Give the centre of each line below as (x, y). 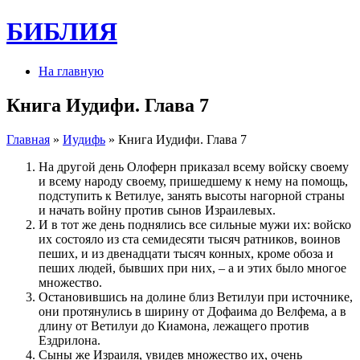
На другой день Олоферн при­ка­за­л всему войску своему (194, 166)
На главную (71, 71)
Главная (28, 139)
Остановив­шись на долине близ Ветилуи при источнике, (196, 297)
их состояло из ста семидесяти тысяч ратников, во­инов (190, 239)
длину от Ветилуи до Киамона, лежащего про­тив (174, 325)
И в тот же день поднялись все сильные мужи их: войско (195, 224)
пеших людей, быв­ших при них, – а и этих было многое (192, 268)
